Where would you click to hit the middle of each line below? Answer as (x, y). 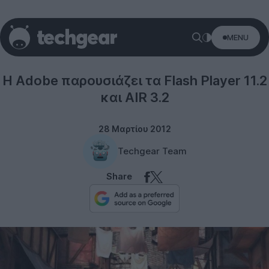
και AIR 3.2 (134, 97)
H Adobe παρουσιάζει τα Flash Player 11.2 (134, 80)
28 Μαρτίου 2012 (134, 129)
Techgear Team (152, 151)
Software (134, 46)
